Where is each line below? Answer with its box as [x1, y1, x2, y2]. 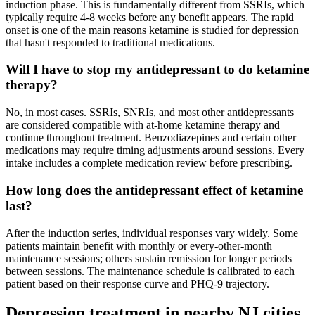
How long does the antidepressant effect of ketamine [6, 182, 303, 198]
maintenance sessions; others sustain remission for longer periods [6, 252, 292, 264]
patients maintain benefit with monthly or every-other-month [6, 239, 272, 252]
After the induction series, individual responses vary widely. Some [6, 226, 298, 239]
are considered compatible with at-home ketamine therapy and [6, 119, 280, 131]
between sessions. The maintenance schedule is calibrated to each [6, 264, 295, 277]
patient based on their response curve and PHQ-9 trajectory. [6, 277, 269, 290]
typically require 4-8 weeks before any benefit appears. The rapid [6, 11, 294, 23]
